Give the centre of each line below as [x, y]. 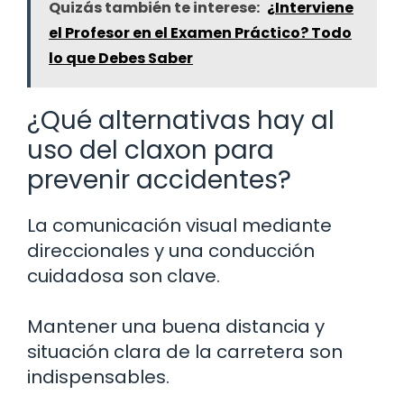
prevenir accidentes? [159, 180]
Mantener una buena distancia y [176, 327]
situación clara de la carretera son [185, 352]
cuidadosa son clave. [124, 276]
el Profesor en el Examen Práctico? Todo [200, 33]
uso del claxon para [151, 151]
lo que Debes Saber [121, 59]
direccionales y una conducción [171, 251]
